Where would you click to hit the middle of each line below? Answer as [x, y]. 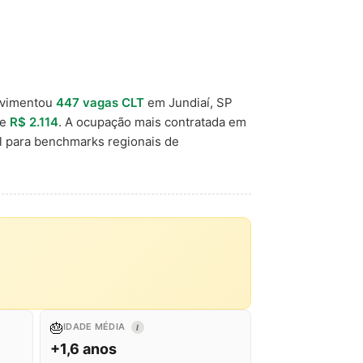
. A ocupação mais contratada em [152, 122]
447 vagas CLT [100, 102]
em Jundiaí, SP [188, 102]
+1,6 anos [83, 349]
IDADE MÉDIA [96, 327]
